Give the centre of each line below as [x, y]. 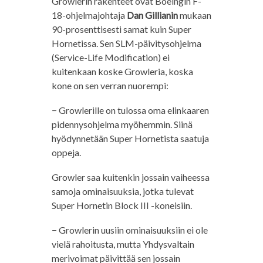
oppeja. [66, 153]
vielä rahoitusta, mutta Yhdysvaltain [123, 244]
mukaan [194, 15]
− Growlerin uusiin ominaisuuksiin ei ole [129, 230]
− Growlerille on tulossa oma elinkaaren [130, 110]
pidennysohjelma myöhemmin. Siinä [122, 124]
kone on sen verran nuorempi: [110, 86]
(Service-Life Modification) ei [110, 58]
